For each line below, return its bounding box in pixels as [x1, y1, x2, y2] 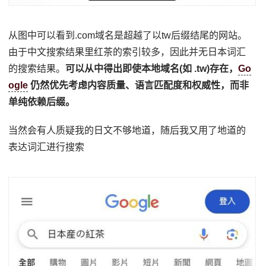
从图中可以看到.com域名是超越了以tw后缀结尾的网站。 [8, 30, 248, 40]
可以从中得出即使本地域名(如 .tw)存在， [65, 63, 239, 74]
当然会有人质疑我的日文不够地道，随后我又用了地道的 [8, 125, 246, 135]
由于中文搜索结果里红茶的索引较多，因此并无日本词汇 [8, 46, 246, 57]
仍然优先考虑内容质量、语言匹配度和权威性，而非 [28, 80, 249, 90]
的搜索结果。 [8, 63, 66, 74]
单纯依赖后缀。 [8, 96, 75, 107]
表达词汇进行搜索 [8, 141, 85, 152]
